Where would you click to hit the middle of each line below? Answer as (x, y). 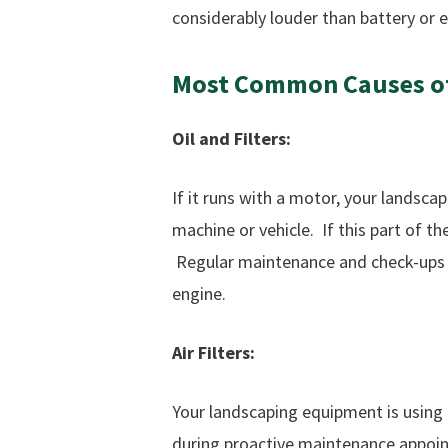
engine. (199, 294)
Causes (384, 84)
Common (286, 84)
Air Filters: (213, 353)
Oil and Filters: (231, 139)
